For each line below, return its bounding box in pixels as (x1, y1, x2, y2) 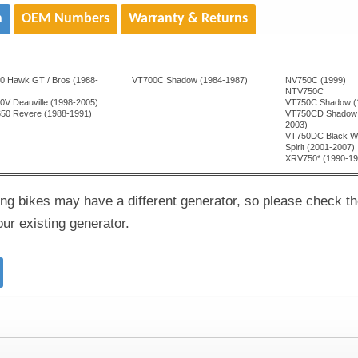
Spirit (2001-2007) (285, 141, 356, 152)
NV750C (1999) (285, 74, 347, 85)
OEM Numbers (22, 10, 110, 26)
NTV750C (285, 86, 324, 96)
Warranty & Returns (129, 10, 249, 26)
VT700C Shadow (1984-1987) (132, 74, 249, 85)
